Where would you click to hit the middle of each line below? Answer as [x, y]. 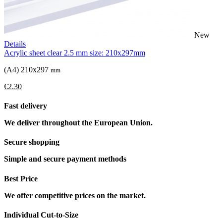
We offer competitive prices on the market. [75, 195]
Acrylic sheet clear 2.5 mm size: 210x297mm [75, 53]
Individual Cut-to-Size [41, 215]
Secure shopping [32, 142]
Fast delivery [26, 106]
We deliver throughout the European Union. [78, 123]
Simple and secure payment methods [65, 159]
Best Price [21, 178]
